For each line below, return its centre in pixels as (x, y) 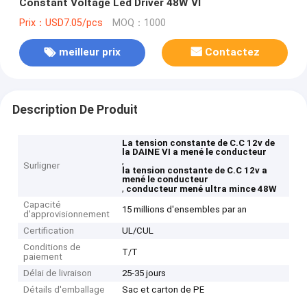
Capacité (42, 205)
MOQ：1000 (139, 23)
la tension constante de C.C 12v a (195, 171)
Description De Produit (75, 109)
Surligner (42, 166)
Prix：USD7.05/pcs (61, 23)
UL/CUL (138, 231)
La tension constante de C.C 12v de (199, 143)
